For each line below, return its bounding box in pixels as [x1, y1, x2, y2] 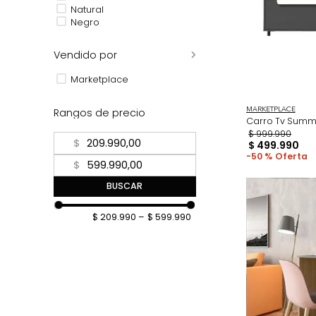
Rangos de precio [59, 152, 162, 169]
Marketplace [78, 116, 143, 130]
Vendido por [59, 88, 130, 104]
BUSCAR [119, 235, 159, 249]
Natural [78, 38, 116, 52]
